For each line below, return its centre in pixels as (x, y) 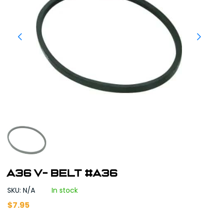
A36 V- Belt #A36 (63, 173)
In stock (65, 190)
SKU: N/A (22, 190)
